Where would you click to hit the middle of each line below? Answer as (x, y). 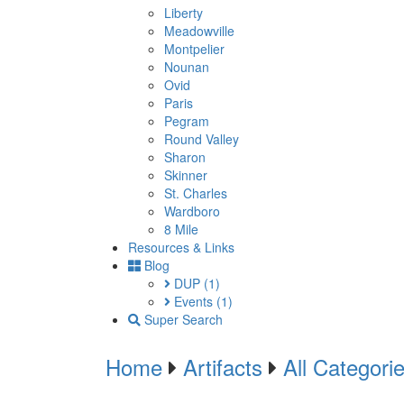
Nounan (187, 67)
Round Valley (202, 139)
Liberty (184, 13)
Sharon (185, 157)
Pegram (187, 121)
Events (193, 301)
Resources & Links (181, 247)
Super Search (182, 319)
